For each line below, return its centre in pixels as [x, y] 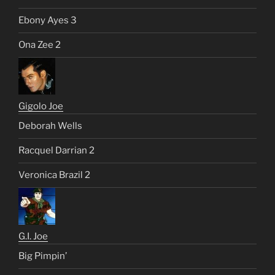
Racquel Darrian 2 [56, 151]
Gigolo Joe [41, 106]
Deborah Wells [50, 126]
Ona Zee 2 [40, 45]
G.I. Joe [33, 236]
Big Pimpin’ [43, 256]
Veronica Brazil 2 [54, 175]
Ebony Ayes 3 [48, 21]
